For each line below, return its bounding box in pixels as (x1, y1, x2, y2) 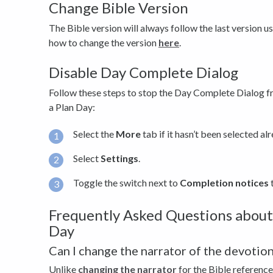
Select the (73, 128, 116, 140)
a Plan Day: (49, 101, 95, 113)
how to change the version (49, 36, 158, 48)
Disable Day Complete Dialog (49, 63, 238, 81)
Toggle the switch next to (73, 176, 180, 188)
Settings (101, 152, 138, 164)
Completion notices (180, 176, 269, 188)
